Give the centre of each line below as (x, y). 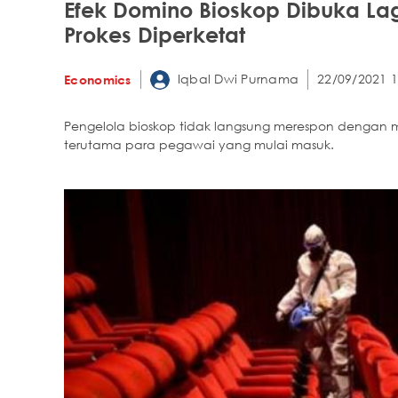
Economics (98, 79)
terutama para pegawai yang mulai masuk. (199, 144)
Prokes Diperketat (155, 34)
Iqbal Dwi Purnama (236, 78)
